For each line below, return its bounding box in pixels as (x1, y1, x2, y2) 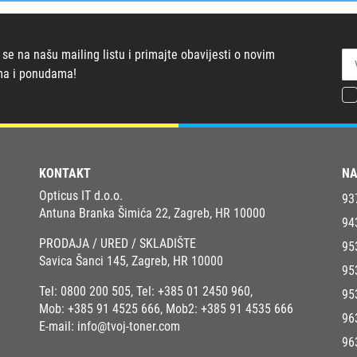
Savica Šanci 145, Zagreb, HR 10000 (39, 253, 223, 269)
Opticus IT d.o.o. (39, 188, 123, 204)
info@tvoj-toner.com (77, 319, 180, 335)
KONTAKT (39, 166, 91, 182)
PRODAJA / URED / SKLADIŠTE (39, 236, 196, 252)
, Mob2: (160, 301, 201, 317)
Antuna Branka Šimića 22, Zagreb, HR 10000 (39, 206, 265, 222)
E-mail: (39, 319, 77, 335)
